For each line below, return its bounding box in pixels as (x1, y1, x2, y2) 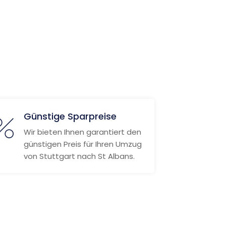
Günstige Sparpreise (23, 110, 117, 123)
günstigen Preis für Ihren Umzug (23, 139, 142, 149)
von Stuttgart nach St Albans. (23, 151, 135, 161)
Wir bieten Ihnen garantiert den (23, 127, 141, 137)
